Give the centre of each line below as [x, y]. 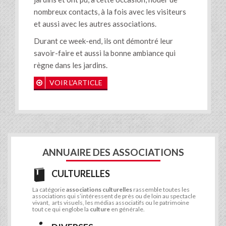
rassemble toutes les [161, 190]
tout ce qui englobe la [61, 209]
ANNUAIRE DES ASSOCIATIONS [113, 152]
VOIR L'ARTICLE [75, 83]
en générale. [127, 209]
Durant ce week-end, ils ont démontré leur [103, 41]
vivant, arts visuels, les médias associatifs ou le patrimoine [111, 203]
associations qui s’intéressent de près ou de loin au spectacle [114, 196]
